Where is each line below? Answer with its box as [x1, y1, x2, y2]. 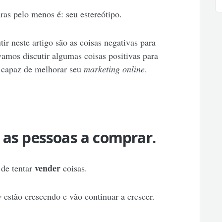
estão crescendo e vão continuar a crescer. [1, 190, 155, 203]
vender [34, 162, 63, 175]
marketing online [83, 63, 145, 75]
